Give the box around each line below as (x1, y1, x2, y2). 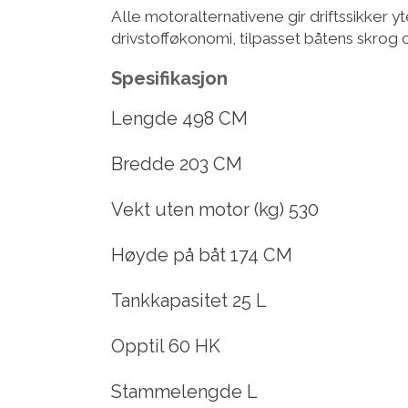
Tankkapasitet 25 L (111, 290, 267, 312)
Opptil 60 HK (111, 335, 220, 358)
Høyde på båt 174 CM (111, 244, 292, 267)
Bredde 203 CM (111, 153, 242, 176)
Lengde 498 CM (111, 107, 248, 130)
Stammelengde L (111, 381, 258, 403)
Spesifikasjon (111, 67, 228, 90)
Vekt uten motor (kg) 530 (111, 199, 319, 221)
